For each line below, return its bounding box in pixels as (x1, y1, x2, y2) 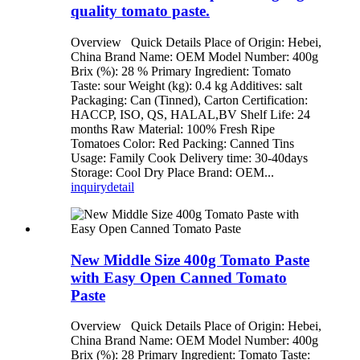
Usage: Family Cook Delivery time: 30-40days (71, 150, 308, 165)
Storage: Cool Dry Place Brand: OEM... (71, 165, 274, 179)
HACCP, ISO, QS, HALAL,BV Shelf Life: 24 (71, 107, 310, 121)
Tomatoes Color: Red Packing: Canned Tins (71, 136, 294, 150)
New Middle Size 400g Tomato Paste (71, 251, 309, 268)
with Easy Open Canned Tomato (71, 268, 287, 286)
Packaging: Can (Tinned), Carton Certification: (71, 92, 308, 107)
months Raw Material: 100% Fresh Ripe (71, 121, 275, 136)
